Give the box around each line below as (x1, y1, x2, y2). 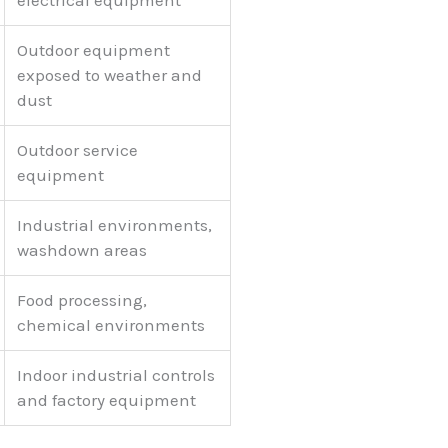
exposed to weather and (17, 65, 202, 86)
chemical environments (17, 315, 205, 336)
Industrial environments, (17, 215, 212, 236)
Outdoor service (17, 140, 138, 161)
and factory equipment (17, 390, 196, 411)
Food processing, (17, 290, 147, 311)
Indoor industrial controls (17, 365, 215, 386)
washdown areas (17, 240, 147, 261)
